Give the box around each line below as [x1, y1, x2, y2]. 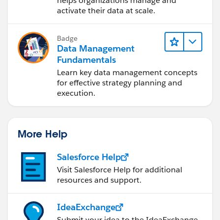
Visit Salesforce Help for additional [57, 165, 182, 175]
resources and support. [57, 175, 141, 186]
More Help [18, 127, 67, 140]
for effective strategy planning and [57, 78, 182, 88]
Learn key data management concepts [57, 67, 197, 78]
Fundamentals [57, 54, 116, 66]
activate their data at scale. [57, 5, 155, 16]
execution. [57, 88, 95, 99]
